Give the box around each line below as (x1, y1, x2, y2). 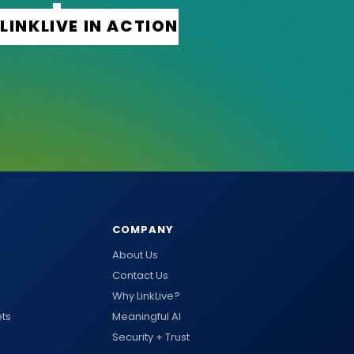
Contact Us (112, 267, 168, 283)
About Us (112, 247, 158, 262)
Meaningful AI (112, 308, 181, 324)
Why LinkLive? (112, 288, 180, 303)
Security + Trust (112, 329, 190, 345)
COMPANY (112, 221, 175, 237)
